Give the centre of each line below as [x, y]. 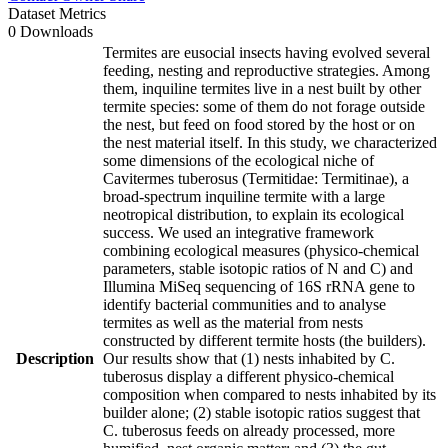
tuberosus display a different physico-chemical [248, 376]
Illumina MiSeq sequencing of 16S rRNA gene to [259, 286]
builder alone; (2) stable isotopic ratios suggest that [261, 412]
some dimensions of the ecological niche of [238, 160]
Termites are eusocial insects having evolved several [266, 52]
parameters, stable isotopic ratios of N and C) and [258, 268]
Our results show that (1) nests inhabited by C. [249, 358]
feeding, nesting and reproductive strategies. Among [266, 70]
